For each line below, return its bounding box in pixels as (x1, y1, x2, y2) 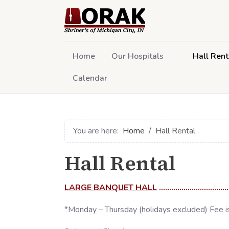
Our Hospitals (111, 51, 164, 62)
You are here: (73, 125, 123, 136)
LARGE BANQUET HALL (64, 182, 157, 194)
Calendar (73, 73, 107, 84)
